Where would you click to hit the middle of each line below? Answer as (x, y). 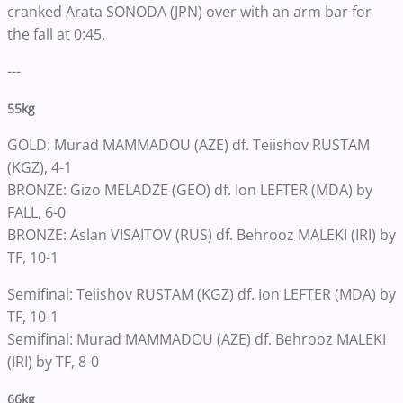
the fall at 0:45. (56, 34)
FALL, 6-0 (38, 212)
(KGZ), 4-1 (40, 167)
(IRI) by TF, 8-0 (53, 361)
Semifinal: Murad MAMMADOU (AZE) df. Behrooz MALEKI (197, 339)
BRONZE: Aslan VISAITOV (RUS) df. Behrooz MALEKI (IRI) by (201, 234)
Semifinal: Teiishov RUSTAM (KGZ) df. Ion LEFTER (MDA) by (201, 294)
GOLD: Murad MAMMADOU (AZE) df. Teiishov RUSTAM (188, 144)
